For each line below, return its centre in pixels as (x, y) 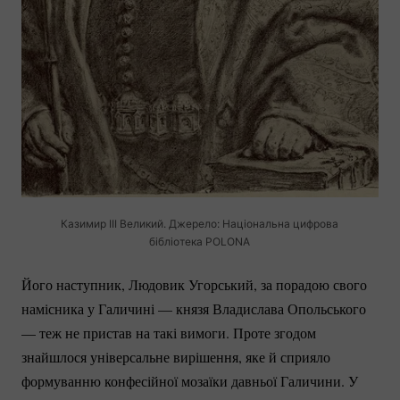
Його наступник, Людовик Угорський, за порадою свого (194, 284)
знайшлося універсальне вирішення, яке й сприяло (176, 356)
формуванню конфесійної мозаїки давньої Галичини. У (190, 380)
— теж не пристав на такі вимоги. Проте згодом (169, 332)
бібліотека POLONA (200, 241)
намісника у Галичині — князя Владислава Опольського (194, 308)
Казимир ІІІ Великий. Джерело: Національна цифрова (200, 223)
